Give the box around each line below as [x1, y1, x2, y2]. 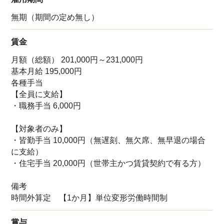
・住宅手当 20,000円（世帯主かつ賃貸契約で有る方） [11, 158, 206, 167]
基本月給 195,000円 [11, 66, 82, 75]
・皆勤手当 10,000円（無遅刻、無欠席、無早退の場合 [11, 135, 206, 144]
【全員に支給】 [11, 89, 67, 98]
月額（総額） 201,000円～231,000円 [11, 55, 143, 64]
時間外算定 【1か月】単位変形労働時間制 [11, 193, 168, 202]
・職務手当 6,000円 [11, 101, 81, 110]
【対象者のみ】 [11, 124, 67, 133]
